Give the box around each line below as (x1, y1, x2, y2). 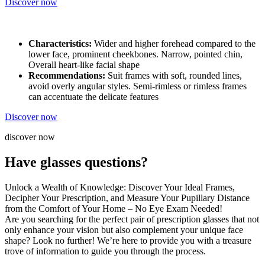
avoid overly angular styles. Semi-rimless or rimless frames (28, 80, 247, 91)
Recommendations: (28, 70, 105, 80)
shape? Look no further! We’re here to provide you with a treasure (5, 235, 251, 245)
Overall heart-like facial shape (28, 59, 140, 70)
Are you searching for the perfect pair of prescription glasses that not (5, 214, 259, 224)
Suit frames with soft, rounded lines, (105, 70, 242, 80)
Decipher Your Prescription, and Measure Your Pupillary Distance (5, 192, 250, 203)
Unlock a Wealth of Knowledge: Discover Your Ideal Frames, (5, 182, 235, 192)
